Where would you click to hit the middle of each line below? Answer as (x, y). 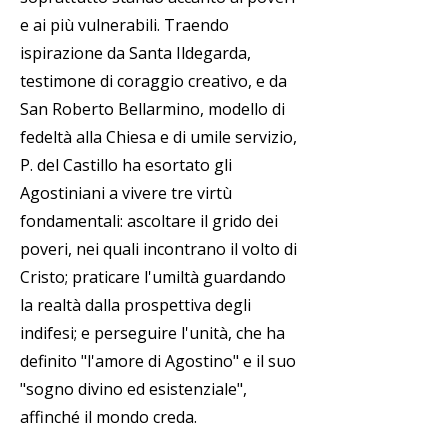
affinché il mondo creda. (108, 417)
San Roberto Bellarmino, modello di (152, 109)
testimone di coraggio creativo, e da (153, 81)
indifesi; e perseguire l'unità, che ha (152, 333)
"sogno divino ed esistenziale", (133, 389)
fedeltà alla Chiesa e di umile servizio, (158, 137)
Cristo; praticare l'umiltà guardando (153, 277)
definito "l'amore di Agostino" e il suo (158, 361)
